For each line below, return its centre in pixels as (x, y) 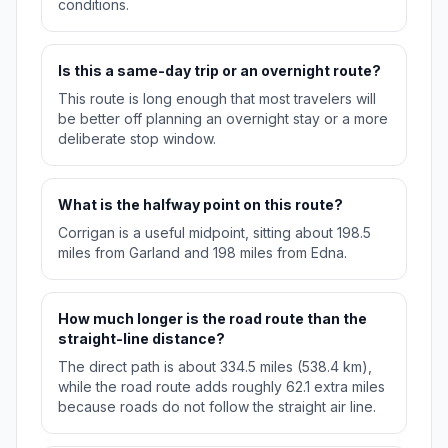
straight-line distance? (141, 339)
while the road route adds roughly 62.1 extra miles (221, 387)
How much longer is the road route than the (212, 319)
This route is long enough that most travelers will (217, 99)
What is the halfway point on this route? (200, 205)
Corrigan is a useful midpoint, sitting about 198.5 (214, 233)
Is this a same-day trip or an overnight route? (219, 71)
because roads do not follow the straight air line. (217, 407)
